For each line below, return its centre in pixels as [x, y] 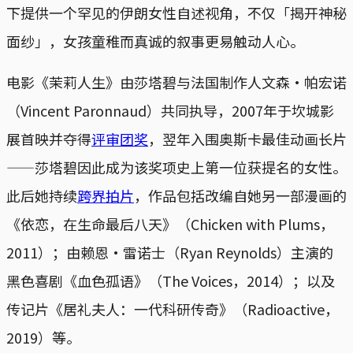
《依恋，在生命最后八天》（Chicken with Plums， [170, 223]
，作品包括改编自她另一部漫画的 [240, 195]
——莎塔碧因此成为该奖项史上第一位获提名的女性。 [176, 167]
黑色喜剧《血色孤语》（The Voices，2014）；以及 [171, 280]
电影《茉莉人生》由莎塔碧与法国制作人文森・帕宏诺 [176, 82]
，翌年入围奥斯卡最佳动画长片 [247, 138]
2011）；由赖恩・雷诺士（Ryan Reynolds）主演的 [170, 252]
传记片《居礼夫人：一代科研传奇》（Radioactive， [173, 308]
